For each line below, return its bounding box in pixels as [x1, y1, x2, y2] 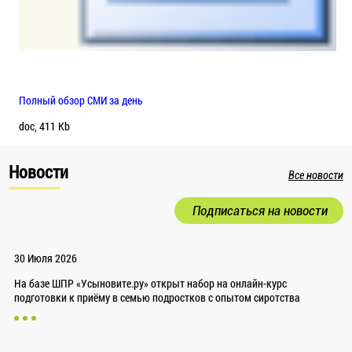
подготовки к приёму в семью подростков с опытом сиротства [13, 290, 300, 306]
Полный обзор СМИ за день [18, 93, 143, 108]
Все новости [288, 169, 343, 182]
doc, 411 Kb [18, 119, 70, 134]
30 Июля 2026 [13, 251, 77, 266]
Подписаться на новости [192, 203, 328, 219]
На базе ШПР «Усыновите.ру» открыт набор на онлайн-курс [13, 276, 287, 291]
